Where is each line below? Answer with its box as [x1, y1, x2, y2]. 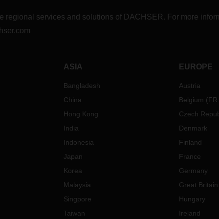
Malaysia [64, 181, 91, 189]
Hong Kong [64, 110, 99, 118]
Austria [178, 82, 200, 89]
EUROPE [178, 63, 213, 71]
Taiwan [64, 209, 86, 217]
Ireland [178, 209, 200, 217]
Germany [178, 167, 208, 175]
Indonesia [64, 138, 94, 146]
